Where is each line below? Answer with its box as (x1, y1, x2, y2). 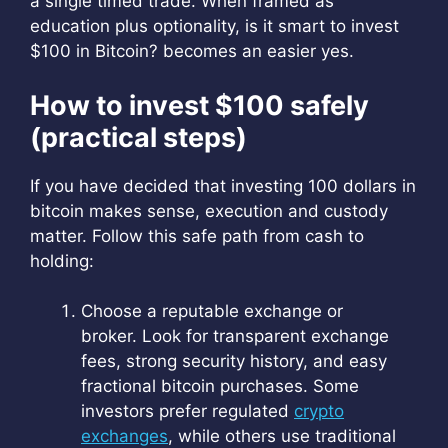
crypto (294, 401, 344, 421)
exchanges (81, 426, 168, 446)
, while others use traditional (168, 426, 396, 446)
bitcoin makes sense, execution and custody (30, 200, 388, 221)
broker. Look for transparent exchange (81, 326, 389, 346)
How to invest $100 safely (30, 88, 369, 122)
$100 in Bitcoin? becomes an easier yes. (30, 41, 354, 61)
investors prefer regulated (81, 401, 294, 421)
